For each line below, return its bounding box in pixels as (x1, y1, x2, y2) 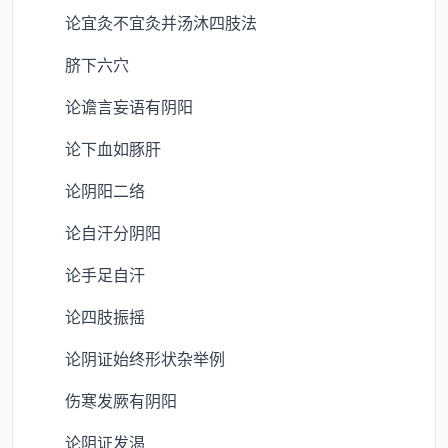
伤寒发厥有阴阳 (33, 388, 177, 412)
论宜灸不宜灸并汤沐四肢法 (33, 10, 257, 34)
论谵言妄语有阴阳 (33, 94, 193, 118)
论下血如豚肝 (33, 136, 161, 160)
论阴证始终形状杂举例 (33, 346, 225, 370)
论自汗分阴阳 (33, 220, 161, 244)
